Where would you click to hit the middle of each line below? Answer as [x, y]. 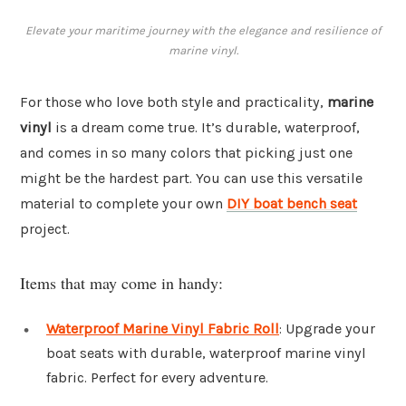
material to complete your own [123, 204]
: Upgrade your [327, 328]
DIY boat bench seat [292, 204]
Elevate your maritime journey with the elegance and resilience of [203, 31]
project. [45, 229]
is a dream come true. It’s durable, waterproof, [206, 128]
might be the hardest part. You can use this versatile [191, 179]
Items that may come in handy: [121, 282]
